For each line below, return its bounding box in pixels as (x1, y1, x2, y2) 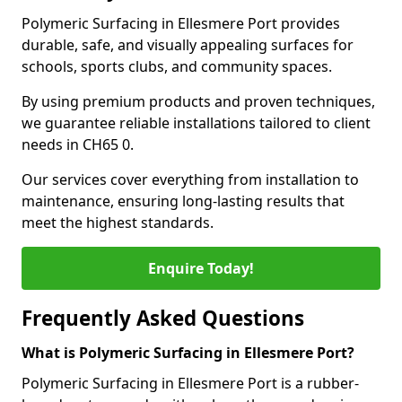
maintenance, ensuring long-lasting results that (22, 191, 345, 211)
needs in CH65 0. (22, 135, 134, 154)
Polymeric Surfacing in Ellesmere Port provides (22, 13, 340, 33)
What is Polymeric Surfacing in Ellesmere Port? (22, 343, 354, 363)
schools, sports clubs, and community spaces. (22, 57, 332, 76)
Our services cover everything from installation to (22, 170, 359, 189)
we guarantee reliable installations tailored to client (22, 113, 371, 133)
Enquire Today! (148, 258, 254, 278)
